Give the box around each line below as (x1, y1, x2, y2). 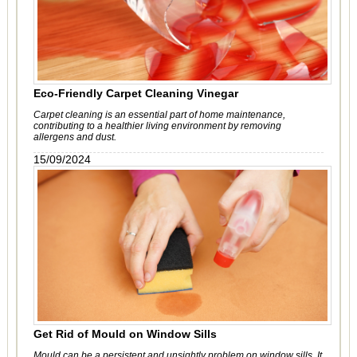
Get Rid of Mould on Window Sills (33, 328, 217, 340)
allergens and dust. (33, 131, 116, 143)
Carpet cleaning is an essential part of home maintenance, (33, 109, 285, 120)
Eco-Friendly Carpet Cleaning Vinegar (33, 87, 238, 100)
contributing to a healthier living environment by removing (33, 120, 281, 131)
